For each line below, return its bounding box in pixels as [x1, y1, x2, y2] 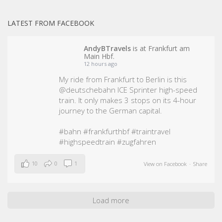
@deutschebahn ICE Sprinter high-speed [59, 85, 198, 95]
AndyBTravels [84, 44, 131, 54]
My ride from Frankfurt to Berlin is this [59, 74, 187, 85]
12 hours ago [84, 60, 118, 68]
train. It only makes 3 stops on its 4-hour [59, 95, 197, 106]
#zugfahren [117, 137, 157, 147]
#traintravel [131, 126, 171, 137]
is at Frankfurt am [131, 44, 190, 54]
